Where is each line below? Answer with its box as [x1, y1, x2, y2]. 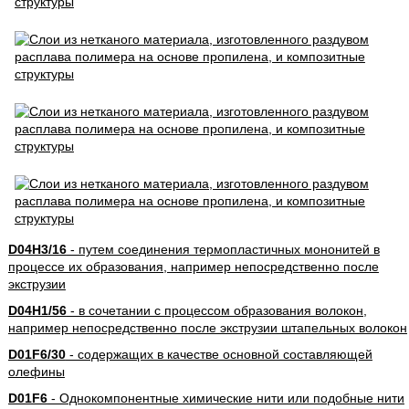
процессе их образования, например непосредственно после [7, 259, 379, 274]
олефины [7, 364, 65, 379]
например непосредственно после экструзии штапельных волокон [7, 320, 407, 335]
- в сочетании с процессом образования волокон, [66, 303, 367, 318]
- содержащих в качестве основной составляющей [65, 347, 372, 362]
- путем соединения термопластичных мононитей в [66, 242, 380, 257]
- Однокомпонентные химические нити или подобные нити [47, 391, 404, 405]
